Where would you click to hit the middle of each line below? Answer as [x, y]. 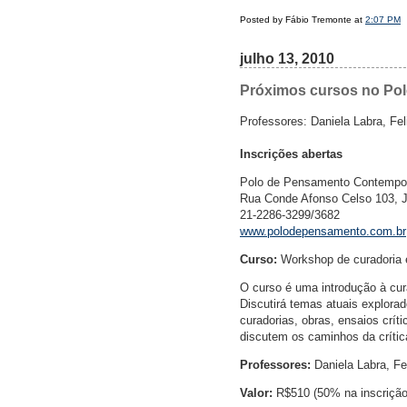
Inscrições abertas [291, 154]
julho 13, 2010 [287, 59]
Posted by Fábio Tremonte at [303, 20]
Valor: [256, 393]
